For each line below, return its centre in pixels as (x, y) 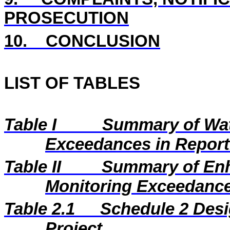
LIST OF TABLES (72, 83)
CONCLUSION (103, 41)
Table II (35, 167)
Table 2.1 (42, 209)
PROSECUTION (66, 18)
